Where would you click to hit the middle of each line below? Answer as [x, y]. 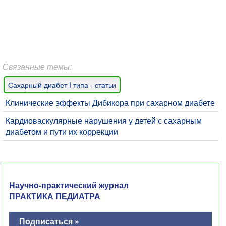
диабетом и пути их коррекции [62, 131]
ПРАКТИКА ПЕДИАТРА [55, 196]
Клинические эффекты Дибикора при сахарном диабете [110, 103]
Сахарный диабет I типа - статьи [62, 85]
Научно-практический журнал [69, 185]
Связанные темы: [37, 66]
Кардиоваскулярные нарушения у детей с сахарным [104, 120]
